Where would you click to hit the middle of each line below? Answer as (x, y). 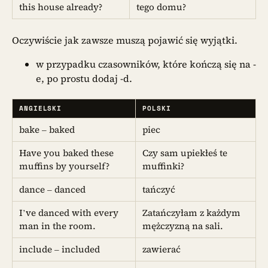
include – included (60, 249)
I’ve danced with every (69, 213)
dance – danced (53, 190)
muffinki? (164, 166)
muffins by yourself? (65, 166)
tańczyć (159, 190)
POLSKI (157, 109)
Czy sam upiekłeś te (185, 153)
